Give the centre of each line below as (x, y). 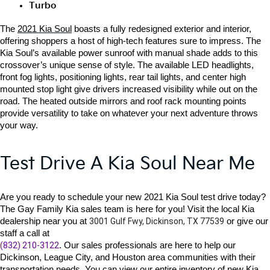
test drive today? (233, 197)
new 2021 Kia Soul (163, 197)
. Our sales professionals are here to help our (147, 245)
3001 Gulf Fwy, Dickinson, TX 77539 (157, 221)
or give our (246, 221)
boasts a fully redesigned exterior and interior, (162, 29)
